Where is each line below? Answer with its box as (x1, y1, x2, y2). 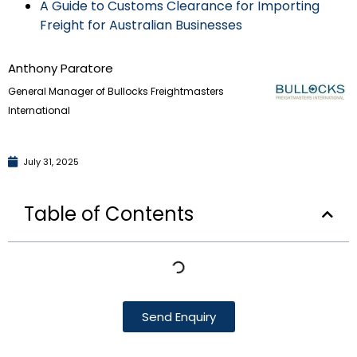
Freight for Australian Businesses (40, 15, 242, 34)
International (8, 103, 70, 117)
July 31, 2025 (23, 155, 79, 168)
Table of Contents (24, 200, 194, 227)
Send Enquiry (141, 308, 216, 325)
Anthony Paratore (8, 59, 113, 76)
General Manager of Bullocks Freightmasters (8, 84, 224, 98)
